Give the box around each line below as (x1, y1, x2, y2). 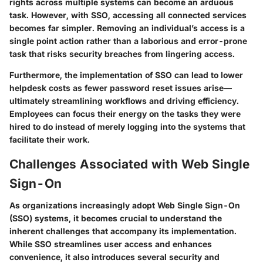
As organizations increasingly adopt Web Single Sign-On (9, 200, 240, 211)
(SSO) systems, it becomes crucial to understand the (9, 213, 222, 224)
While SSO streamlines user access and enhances (9, 239, 212, 249)
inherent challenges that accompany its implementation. (9, 226, 237, 237)
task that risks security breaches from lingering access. (9, 48, 235, 59)
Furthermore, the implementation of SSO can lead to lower (9, 69, 243, 80)
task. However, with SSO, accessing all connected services (9, 9, 247, 20)
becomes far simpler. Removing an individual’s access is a (9, 22, 245, 33)
